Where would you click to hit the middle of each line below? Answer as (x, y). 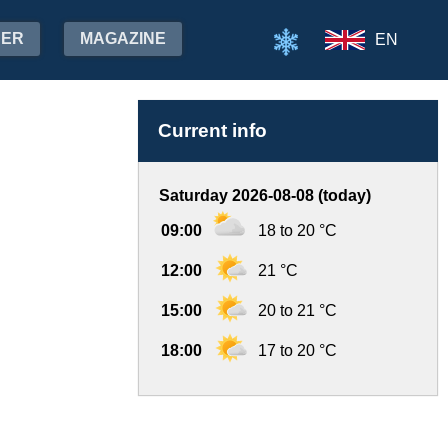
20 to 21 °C (297, 310)
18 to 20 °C (297, 230)
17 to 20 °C (297, 350)
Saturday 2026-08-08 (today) (265, 195)
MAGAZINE (123, 38)
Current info (212, 130)
